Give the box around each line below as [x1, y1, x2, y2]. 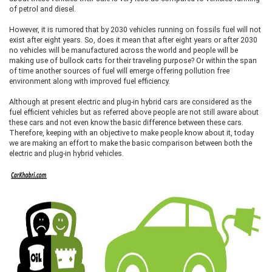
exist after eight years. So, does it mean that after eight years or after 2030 [9, 35, 257, 44]
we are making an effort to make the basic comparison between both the [9, 138, 252, 148]
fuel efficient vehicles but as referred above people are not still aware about [9, 107, 259, 117]
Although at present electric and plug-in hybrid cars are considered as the [9, 97, 251, 106]
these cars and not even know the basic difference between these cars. [9, 118, 243, 127]
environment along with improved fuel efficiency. [9, 76, 170, 86]
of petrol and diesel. [9, 4, 78, 13]
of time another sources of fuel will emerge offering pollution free [9, 66, 229, 75]
